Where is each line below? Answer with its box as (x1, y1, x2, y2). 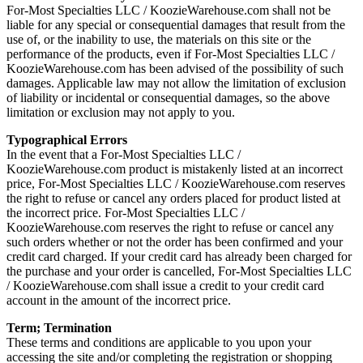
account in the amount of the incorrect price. (6, 293, 231, 307)
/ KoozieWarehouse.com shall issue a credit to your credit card (6, 278, 324, 293)
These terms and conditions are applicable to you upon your (6, 335, 311, 349)
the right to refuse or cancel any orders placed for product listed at (6, 190, 340, 205)
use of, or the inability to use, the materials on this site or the (6, 32, 311, 46)
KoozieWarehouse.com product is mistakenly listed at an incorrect (6, 161, 343, 176)
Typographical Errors (6, 132, 127, 147)
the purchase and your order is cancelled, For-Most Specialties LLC (6, 263, 352, 278)
